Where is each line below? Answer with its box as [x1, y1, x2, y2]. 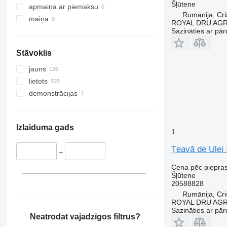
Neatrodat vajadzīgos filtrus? [29, 212, 140, 221]
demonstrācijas [28, 89, 78, 98]
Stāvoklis [16, 49, 52, 58]
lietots [28, 77, 48, 86]
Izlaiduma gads [16, 123, 74, 132]
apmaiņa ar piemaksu [28, 3, 98, 11]
